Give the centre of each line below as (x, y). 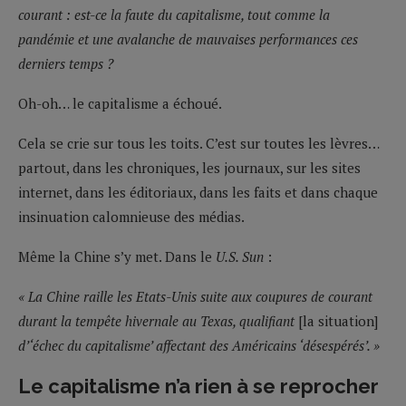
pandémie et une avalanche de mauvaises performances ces (188, 39)
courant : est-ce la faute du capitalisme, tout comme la (174, 14)
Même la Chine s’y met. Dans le (117, 256)
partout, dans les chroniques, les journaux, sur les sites (189, 167)
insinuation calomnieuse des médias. (131, 216)
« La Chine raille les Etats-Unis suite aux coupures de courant (195, 296)
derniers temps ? (66, 63)
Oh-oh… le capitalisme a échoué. (120, 103)
